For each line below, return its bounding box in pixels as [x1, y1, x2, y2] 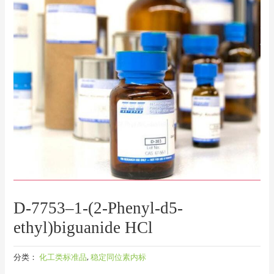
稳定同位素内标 [91, 251, 147, 263]
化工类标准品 [39, 251, 87, 263]
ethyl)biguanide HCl [13, 218, 154, 237]
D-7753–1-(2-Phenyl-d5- [13, 198, 183, 217]
